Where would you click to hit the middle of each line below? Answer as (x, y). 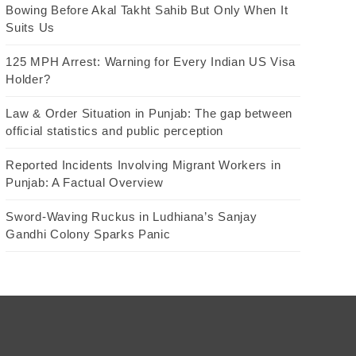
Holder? (28, 79)
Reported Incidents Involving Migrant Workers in (143, 165)
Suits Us (30, 28)
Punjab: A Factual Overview (85, 183)
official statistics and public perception (115, 131)
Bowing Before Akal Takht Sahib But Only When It (147, 10)
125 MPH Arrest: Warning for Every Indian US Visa (151, 62)
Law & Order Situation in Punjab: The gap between (149, 114)
